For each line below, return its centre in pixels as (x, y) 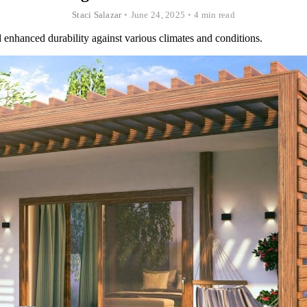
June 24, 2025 (158, 14)
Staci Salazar (97, 14)
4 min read (214, 14)
